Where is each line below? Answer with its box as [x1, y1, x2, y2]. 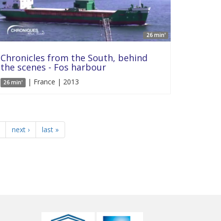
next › [11, 124, 30, 134]
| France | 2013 [25, 76, 79, 86]
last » [41, 124, 59, 134]
